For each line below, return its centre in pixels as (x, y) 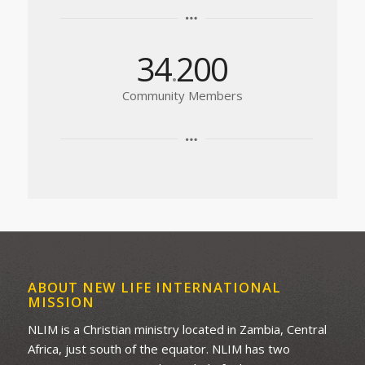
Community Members (182, 96)
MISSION (61, 301)
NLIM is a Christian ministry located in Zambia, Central (177, 330)
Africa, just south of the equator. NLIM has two (158, 349)
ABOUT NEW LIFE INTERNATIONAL (154, 287)
